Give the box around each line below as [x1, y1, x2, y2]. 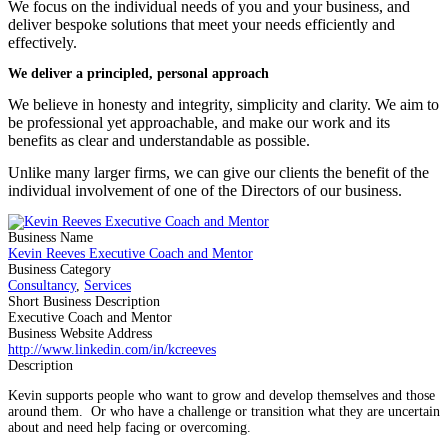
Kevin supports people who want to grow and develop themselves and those [8, 387, 435, 403]
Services [84, 277, 131, 293]
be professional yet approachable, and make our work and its [8, 113, 390, 131]
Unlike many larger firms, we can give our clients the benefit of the [8, 163, 429, 181]
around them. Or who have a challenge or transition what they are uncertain [8, 403, 440, 419]
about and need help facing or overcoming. [8, 419, 251, 435]
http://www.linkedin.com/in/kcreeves [8, 341, 216, 357]
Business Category [8, 261, 111, 277]
